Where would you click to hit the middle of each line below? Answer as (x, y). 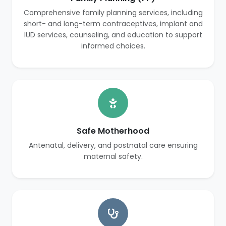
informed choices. (113, 46)
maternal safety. (113, 156)
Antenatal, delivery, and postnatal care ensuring (113, 145)
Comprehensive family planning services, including (113, 13)
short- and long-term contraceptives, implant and (113, 24)
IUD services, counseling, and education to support (113, 35)
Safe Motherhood (113, 131)
